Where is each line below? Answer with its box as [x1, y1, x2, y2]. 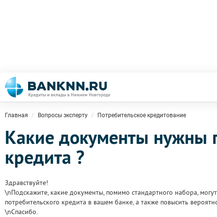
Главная [5, 112, 28, 119]
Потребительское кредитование [97, 112, 186, 119]
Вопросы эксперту [38, 112, 88, 119]
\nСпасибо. [5, 207, 38, 216]
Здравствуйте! [5, 178, 48, 187]
